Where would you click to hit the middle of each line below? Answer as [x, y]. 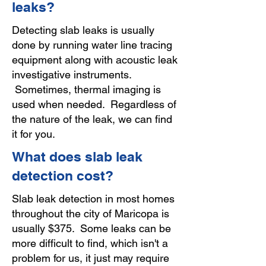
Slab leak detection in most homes [93, 199]
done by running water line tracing [92, 45]
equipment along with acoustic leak [95, 60]
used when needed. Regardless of [94, 104]
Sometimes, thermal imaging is [86, 89]
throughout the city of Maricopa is [91, 213]
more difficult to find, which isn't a [90, 243]
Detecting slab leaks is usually [83, 30]
